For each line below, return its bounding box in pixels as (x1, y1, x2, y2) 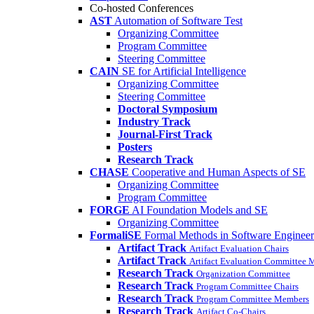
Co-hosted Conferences (90, 2, 193, 15)
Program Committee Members (196, 294, 309, 305)
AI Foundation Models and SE (132, 204, 268, 217)
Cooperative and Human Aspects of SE (132, 166, 306, 179)
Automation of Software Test (114, 15, 243, 27)
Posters (118, 141, 152, 153)
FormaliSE (90, 229, 142, 242)
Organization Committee (196, 268, 290, 280)
